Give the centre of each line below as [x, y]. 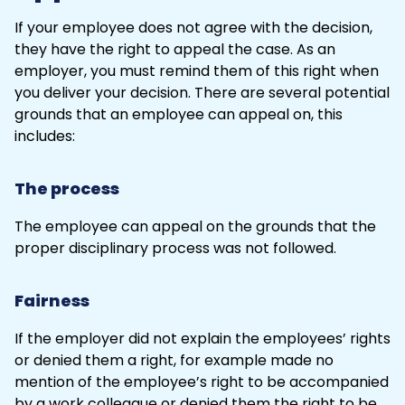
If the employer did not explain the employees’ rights [202, 338]
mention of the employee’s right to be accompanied [202, 381]
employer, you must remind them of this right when [197, 71]
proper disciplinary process [112, 248]
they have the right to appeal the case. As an [175, 49]
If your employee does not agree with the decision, [193, 27]
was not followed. [273, 248]
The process [67, 188]
